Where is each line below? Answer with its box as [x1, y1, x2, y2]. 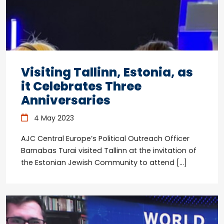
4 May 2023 [31, 112, 74, 123]
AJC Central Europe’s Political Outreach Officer [21, 133, 189, 143]
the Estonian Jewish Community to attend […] [21, 157, 187, 167]
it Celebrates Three [21, 77, 141, 94]
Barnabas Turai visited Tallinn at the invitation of [21, 145, 196, 155]
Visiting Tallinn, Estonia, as [21, 63, 193, 80]
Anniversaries [21, 91, 113, 108]
